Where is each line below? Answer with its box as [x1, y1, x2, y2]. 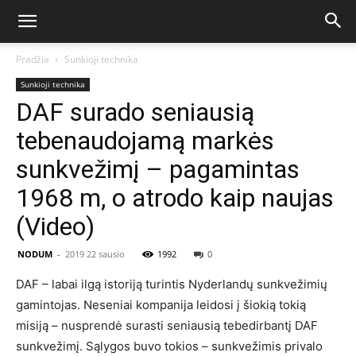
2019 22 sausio [65, 248, 125, 260]
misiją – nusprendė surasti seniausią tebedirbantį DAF [16, 318, 318, 333]
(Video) [16, 211, 95, 242]
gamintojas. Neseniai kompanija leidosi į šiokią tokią [16, 297, 306, 312]
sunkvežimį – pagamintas [16, 154, 300, 184]
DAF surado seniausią [16, 97, 254, 127]
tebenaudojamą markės [16, 126, 274, 156]
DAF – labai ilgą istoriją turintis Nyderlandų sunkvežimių [16, 277, 327, 292]
